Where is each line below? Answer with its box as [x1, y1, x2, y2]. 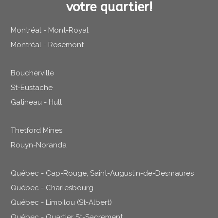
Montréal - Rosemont [11, 40, 84, 49]
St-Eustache [11, 83, 53, 92]
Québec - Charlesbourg [11, 183, 94, 192]
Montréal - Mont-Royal [11, 25, 89, 35]
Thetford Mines [11, 126, 63, 135]
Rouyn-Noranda [11, 140, 67, 149]
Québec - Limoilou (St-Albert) [11, 198, 112, 207]
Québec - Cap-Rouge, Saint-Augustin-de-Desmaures [11, 168, 194, 178]
